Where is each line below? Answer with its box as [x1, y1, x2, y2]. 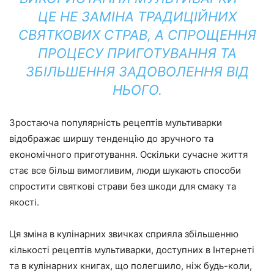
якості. [9, 196, 39, 209]
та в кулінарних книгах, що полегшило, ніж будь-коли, [9, 260, 252, 272]
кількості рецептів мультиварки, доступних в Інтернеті [9, 244, 254, 256]
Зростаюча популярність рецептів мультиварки [9, 117, 222, 129]
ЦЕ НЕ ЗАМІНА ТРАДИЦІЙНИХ [37, 9, 237, 25]
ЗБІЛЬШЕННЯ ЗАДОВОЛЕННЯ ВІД [25, 64, 249, 80]
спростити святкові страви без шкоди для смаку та [9, 180, 236, 193]
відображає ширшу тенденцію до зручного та [9, 133, 213, 145]
